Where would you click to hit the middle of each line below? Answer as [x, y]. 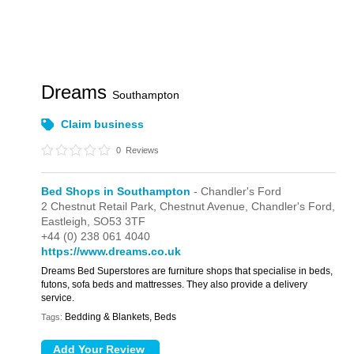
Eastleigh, [68, 221]
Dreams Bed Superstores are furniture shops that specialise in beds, [187, 271]
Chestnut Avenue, [206, 206]
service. [58, 298]
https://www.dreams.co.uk [111, 251]
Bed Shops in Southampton [116, 191]
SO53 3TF [120, 221]
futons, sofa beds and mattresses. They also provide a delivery [175, 284]
